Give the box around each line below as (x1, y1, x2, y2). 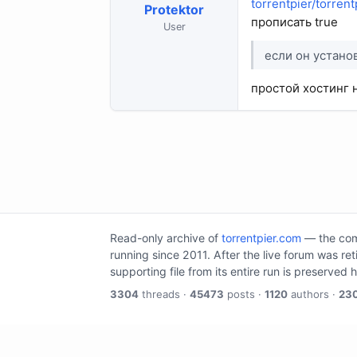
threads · (139, 287, 190, 300)
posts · (224, 287, 265, 300)
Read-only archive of (110, 230, 222, 245)
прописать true (251, 14, 338, 30)
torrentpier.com (222, 230, 301, 245)
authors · (288, 287, 339, 300)
